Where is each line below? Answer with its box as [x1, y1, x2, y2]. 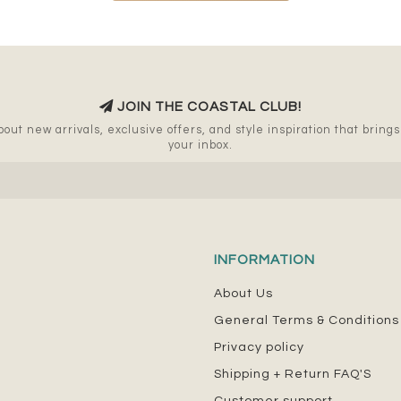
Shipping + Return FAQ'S [214, 367, 371, 380]
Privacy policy [214, 340, 304, 354]
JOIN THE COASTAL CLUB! [114, 98, 302, 114]
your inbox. [168, 139, 233, 151]
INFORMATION [214, 252, 315, 267]
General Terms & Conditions [214, 313, 399, 327]
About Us [214, 286, 273, 300]
